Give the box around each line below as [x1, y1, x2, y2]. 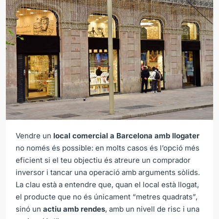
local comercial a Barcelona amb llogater [53, 131, 199, 140]
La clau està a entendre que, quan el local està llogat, [16, 179, 199, 189]
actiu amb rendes [43, 204, 105, 214]
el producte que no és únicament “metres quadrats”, [16, 192, 197, 201]
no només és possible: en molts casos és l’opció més [16, 143, 199, 153]
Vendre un [16, 131, 53, 140]
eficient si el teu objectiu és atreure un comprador [16, 155, 191, 165]
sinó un [16, 204, 43, 214]
